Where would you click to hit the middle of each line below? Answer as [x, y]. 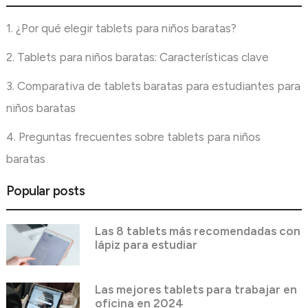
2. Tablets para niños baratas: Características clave [137, 57]
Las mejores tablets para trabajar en [196, 290]
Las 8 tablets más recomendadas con [197, 231]
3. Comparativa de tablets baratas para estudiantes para [153, 86]
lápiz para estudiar [146, 244]
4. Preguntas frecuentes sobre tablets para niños [133, 136]
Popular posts [45, 190]
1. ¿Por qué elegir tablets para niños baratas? [121, 28]
